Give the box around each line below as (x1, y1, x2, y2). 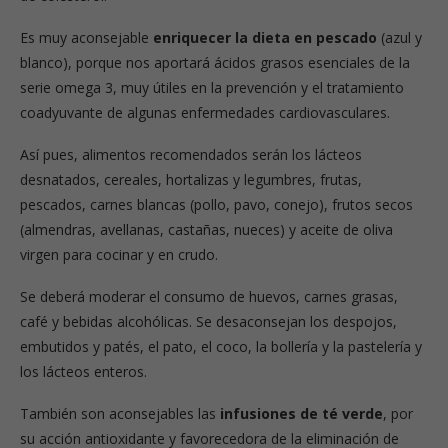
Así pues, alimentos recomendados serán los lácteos (20, 144, 362, 164)
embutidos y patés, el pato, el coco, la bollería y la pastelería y (20, 336, 422, 356)
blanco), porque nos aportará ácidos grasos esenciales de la (20, 52, 410, 72)
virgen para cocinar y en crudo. (20, 244, 218, 264)
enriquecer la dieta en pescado (153, 27, 377, 47)
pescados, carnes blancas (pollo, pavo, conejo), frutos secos (20, 194, 413, 214)
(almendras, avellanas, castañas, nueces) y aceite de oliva (20, 219, 393, 239)
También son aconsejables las (20, 403, 220, 423)
